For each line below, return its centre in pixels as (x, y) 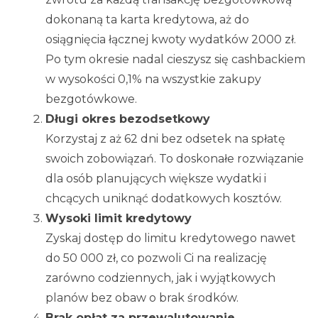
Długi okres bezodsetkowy (128, 119)
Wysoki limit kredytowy (119, 219)
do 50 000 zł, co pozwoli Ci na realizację (156, 258)
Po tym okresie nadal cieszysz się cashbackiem (175, 60)
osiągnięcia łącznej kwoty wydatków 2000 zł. (171, 40)
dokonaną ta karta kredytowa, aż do (147, 20)
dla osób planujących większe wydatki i (156, 179)
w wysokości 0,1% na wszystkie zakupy (153, 79)
